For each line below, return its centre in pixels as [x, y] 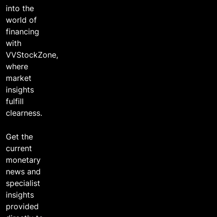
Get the [19, 136]
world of [21, 20]
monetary [23, 160]
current [19, 148]
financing [23, 31]
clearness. [24, 113]
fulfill [15, 101]
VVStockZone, [32, 54]
